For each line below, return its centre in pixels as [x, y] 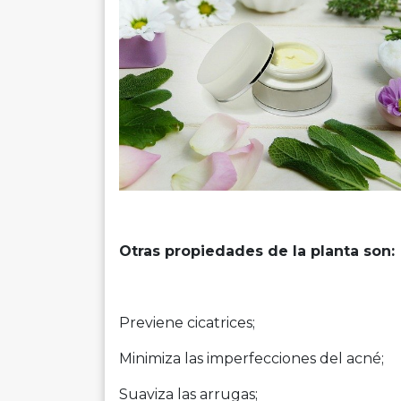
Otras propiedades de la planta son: [257, 251]
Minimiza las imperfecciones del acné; [252, 358]
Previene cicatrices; [187, 322]
